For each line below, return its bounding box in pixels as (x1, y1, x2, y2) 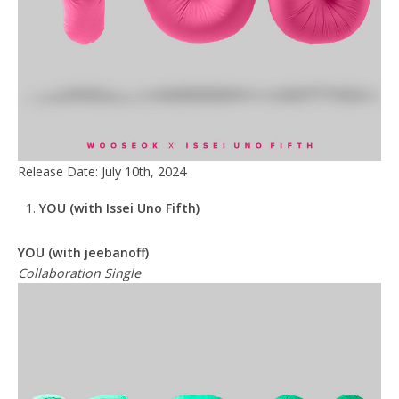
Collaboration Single (18, 264, 141, 281)
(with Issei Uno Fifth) (66, 199, 199, 216)
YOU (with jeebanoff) (18, 243, 149, 261)
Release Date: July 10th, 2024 (18, 162, 186, 180)
